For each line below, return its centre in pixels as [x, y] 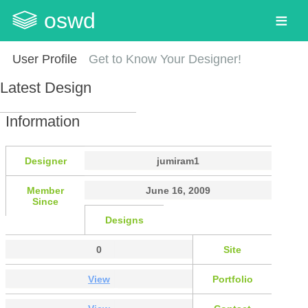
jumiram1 [178, 161]
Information [43, 121]
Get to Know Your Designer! [165, 59]
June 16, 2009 [178, 191]
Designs [124, 220]
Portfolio [232, 279]
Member [45, 191]
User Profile [44, 59]
